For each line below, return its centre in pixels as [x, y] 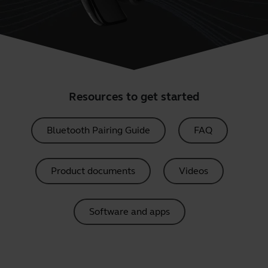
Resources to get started [134, 97]
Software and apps [129, 211]
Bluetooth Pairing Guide [98, 130]
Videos [193, 171]
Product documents [93, 171]
